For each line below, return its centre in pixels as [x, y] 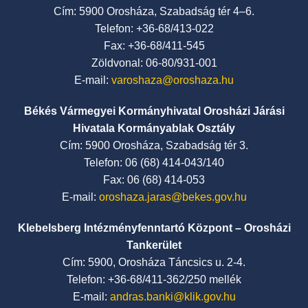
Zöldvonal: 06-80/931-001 [154, 63]
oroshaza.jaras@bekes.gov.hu [173, 197]
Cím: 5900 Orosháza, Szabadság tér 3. [154, 145]
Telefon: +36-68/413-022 [154, 29]
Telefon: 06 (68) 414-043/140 [154, 163]
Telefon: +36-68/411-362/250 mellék [154, 279]
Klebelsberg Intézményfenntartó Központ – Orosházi [154, 228]
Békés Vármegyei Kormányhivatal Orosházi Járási [154, 111]
